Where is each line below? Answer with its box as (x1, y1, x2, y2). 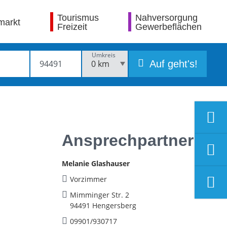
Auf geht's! (146, 58, 198, 69)
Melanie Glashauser (62, 159, 130, 168)
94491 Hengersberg (70, 201, 136, 210)
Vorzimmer (70, 174, 107, 184)
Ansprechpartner (62, 131, 194, 149)
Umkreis (92, 51, 116, 59)
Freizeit (57, 21, 87, 32)
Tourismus (57, 12, 99, 23)
